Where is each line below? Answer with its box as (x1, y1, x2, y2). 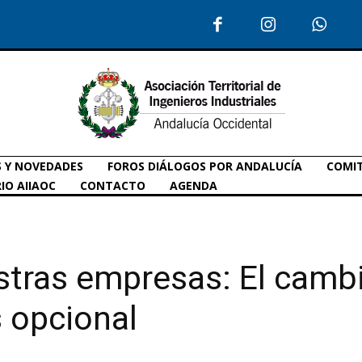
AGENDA (170, 177, 217, 193)
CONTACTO (80, 177, 145, 193)
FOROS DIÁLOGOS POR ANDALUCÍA (107, 158, 302, 174)
